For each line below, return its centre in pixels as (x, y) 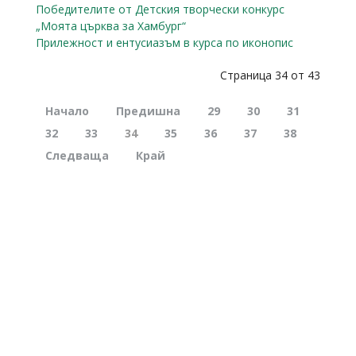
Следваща (77, 156)
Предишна (148, 111)
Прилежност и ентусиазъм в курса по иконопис (164, 43)
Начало (67, 111)
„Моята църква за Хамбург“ (111, 26)
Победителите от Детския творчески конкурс (160, 10)
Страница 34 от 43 (270, 75)
